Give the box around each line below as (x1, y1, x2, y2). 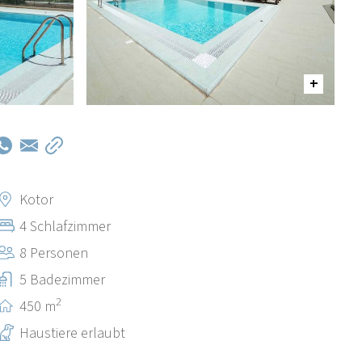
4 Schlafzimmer (19, 217, 112, 238)
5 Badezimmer (19, 270, 106, 291)
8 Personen (19, 243, 89, 264)
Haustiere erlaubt (19, 323, 126, 344)
